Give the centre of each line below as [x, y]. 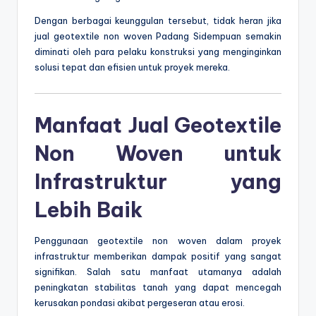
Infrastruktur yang [158, 182]
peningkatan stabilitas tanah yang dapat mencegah [158, 287]
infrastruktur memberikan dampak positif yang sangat [158, 256]
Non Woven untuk [158, 154]
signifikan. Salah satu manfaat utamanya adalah [158, 272]
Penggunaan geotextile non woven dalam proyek [158, 241]
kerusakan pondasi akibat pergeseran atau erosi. [140, 303]
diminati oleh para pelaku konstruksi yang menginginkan [158, 52]
